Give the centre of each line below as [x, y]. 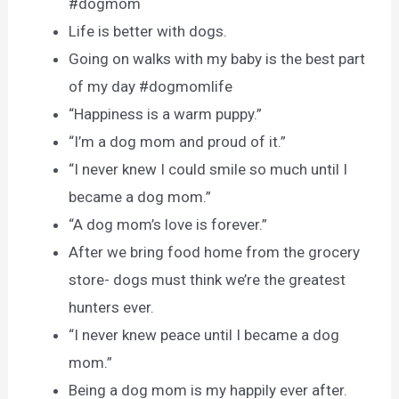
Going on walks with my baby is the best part [217, 58]
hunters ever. [112, 307]
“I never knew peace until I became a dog [204, 334]
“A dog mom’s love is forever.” [168, 224]
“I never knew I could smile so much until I [208, 169]
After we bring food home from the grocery [215, 252]
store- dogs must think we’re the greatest [208, 279]
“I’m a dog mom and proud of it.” [178, 141]
